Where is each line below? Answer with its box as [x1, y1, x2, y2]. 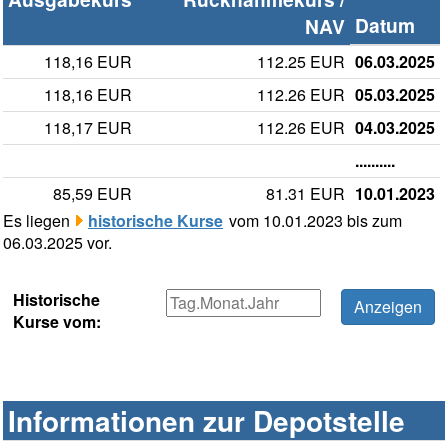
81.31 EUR [266, 182, 345, 206]
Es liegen [3, 209, 74, 233]
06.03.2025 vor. [3, 231, 112, 255]
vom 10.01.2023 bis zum [225, 209, 402, 233]
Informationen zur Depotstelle [8, 400, 405, 442]
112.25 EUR [257, 50, 345, 74]
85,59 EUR [53, 182, 132, 206]
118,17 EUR [44, 116, 132, 140]
